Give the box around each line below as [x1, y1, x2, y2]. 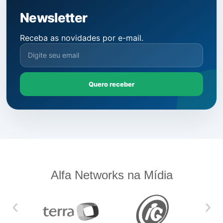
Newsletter [20, 9, 88, 25]
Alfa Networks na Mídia [50, 168, 173, 182]
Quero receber [89, 80, 134, 88]
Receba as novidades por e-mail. [20, 32, 143, 43]
